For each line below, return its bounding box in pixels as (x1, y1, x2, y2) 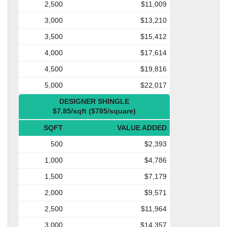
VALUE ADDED (117, 123, 167, 132)
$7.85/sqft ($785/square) (53, 106, 136, 115)
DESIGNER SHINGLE (59, 97, 129, 105)
